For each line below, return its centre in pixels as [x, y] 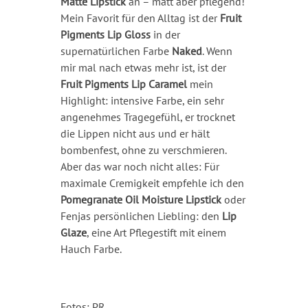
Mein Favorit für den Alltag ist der [140, 18]
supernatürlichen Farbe [116, 51]
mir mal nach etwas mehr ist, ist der [143, 68]
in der [165, 35]
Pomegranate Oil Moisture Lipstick [141, 200]
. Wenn [217, 51]
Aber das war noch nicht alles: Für [140, 167]
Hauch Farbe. [91, 249]
